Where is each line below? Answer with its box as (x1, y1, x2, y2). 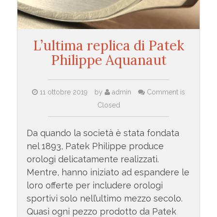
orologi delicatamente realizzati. (26, 154, 159, 165)
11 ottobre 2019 (40, 88, 88, 96)
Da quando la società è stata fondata (26, 128, 179, 139)
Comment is (145, 88, 185, 96)
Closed (97, 101, 120, 109)
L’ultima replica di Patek (33, 37, 184, 55)
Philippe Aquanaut (50, 51, 167, 69)
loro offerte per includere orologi (26, 180, 163, 191)
